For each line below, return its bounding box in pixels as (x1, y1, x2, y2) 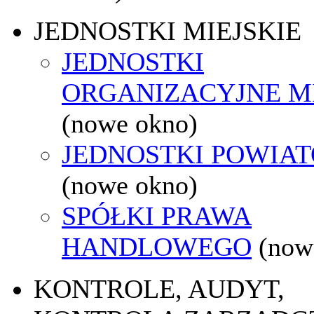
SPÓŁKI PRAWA (62, 200, 252, 231)
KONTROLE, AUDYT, (34, 273, 285, 303)
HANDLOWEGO (62, 231, 252, 261)
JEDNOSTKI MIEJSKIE (34, 15, 301, 46)
